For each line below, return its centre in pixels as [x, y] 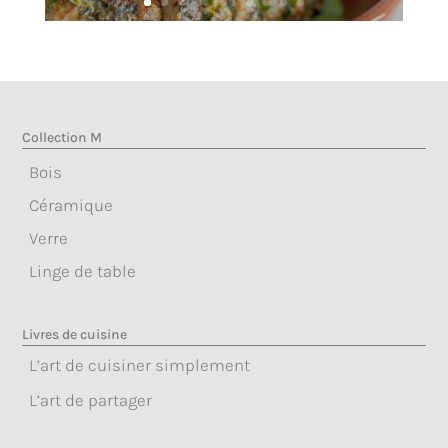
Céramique [71, 204]
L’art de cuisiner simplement [140, 364]
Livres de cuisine [75, 334]
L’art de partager [91, 399]
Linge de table [83, 270]
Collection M [62, 137]
